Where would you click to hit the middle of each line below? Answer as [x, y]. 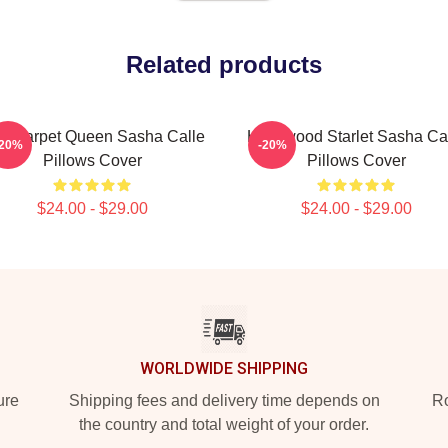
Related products [224, 64]
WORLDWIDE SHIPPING [224, 368]
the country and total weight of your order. [224, 424]
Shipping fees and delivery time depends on [224, 400]
